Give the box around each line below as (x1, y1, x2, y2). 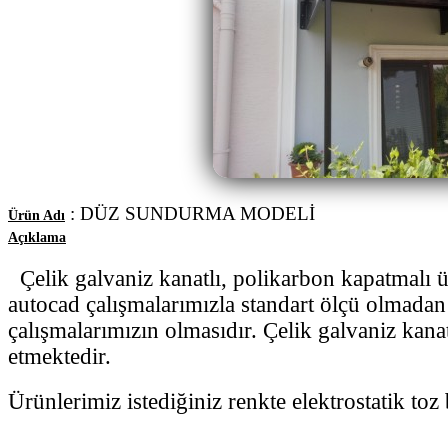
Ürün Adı (8, 207, 65, 223)
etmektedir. (8, 343, 111, 369)
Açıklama (8, 229, 66, 245)
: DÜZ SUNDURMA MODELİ (65, 202, 315, 224)
